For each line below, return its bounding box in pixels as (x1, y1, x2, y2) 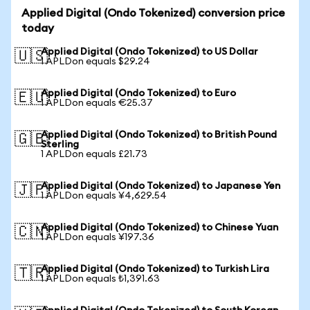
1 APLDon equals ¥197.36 (41, 232, 154, 242)
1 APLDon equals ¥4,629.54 (41, 191, 167, 201)
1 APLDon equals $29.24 (41, 57, 150, 66)
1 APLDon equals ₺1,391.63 (41, 274, 160, 284)
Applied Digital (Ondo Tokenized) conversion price (21, 8, 285, 19)
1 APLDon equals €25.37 (41, 98, 153, 108)
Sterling (41, 140, 79, 149)
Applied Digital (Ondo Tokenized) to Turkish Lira (41, 264, 269, 274)
